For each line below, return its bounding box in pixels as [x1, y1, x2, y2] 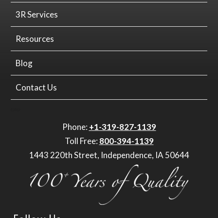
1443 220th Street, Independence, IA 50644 [29, 150, 189, 161]
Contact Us [16, 82, 57, 93]
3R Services [16, 9, 58, 20]
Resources [16, 34, 54, 44]
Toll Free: [64, 136, 99, 146]
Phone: [62, 122, 89, 132]
